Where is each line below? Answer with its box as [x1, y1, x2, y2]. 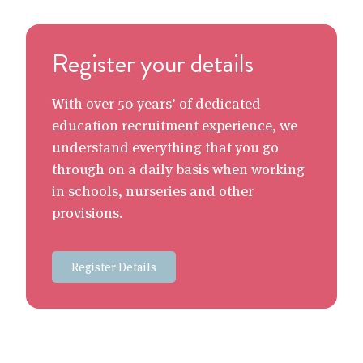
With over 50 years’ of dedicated [52, 94, 261, 113]
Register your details [52, 45, 254, 83]
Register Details [71, 259, 156, 275]
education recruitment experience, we [52, 116, 297, 135]
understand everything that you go [52, 138, 279, 157]
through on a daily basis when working [52, 160, 305, 179]
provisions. [52, 203, 123, 223]
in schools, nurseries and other [52, 181, 254, 201]
